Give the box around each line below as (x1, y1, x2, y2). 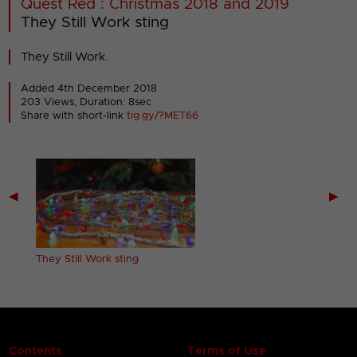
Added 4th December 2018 (21, 83, 158, 94)
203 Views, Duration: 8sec (21, 96, 152, 108)
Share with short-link (21, 110, 127, 121)
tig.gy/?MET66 (127, 110, 199, 121)
